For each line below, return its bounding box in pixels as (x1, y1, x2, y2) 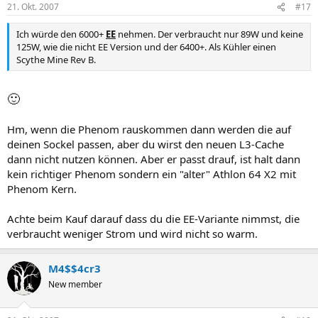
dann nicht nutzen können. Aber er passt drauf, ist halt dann (7, 151, 300, 166)
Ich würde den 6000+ (16, 28, 106, 41)
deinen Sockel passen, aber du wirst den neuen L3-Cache (7, 136, 284, 151)
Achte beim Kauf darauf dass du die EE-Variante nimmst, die (7, 211, 300, 226)
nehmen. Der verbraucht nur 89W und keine (116, 28, 303, 41)
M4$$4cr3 (48, 261, 101, 275)
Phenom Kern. (7, 181, 77, 196)
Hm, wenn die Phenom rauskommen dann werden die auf (7, 121, 291, 136)
